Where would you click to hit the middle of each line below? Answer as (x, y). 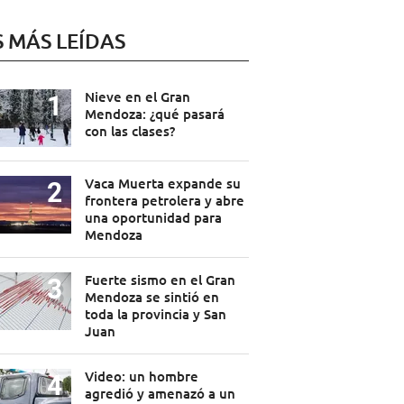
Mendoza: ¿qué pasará (154, 114)
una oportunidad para (153, 218)
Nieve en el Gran (137, 97)
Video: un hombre (141, 376)
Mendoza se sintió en (151, 297)
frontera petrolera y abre (164, 201)
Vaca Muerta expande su (162, 184)
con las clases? (129, 131)
